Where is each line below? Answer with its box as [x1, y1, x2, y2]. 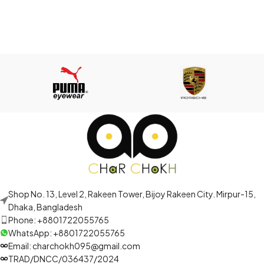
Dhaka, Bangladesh [8, 202, 82, 213]
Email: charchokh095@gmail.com [8, 240, 140, 252]
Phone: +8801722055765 [8, 214, 109, 226]
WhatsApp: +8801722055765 [8, 227, 125, 239]
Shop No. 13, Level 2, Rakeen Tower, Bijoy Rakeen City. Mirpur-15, [8, 189, 256, 200]
